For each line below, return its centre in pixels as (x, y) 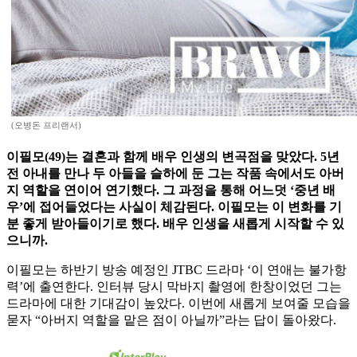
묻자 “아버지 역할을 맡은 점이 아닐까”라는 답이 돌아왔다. (171, 320)
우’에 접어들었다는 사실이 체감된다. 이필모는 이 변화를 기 (174, 207)
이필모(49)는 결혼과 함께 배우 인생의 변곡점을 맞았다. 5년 (173, 157)
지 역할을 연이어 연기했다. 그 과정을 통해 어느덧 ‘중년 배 (171, 190)
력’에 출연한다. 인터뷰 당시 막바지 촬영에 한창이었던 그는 (174, 287)
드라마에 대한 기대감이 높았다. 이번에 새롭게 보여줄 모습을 (178, 304)
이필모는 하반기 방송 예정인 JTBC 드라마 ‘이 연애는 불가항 (177, 270)
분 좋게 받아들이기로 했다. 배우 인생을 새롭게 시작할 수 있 (175, 224)
